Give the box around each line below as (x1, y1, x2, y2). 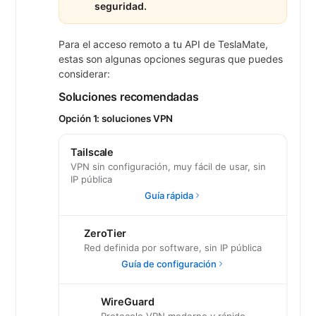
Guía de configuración (121, 258, 217, 269)
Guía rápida (144, 190, 193, 201)
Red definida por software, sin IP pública (84, 242, 262, 253)
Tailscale (71, 146, 114, 159)
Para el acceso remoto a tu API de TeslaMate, (59, 38, 268, 50)
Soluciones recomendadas (59, 90, 199, 104)
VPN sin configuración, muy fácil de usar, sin (71, 161, 266, 172)
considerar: (59, 68, 110, 80)
